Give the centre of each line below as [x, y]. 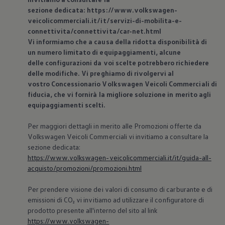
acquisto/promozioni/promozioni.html [84, 168]
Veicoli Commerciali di [180, 84]
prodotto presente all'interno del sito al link [93, 210]
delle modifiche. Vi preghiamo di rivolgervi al [101, 73]
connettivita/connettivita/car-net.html [95, 31]
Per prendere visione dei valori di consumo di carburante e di [120, 189]
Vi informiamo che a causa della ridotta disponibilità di [117, 42]
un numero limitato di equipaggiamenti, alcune [104, 52]
